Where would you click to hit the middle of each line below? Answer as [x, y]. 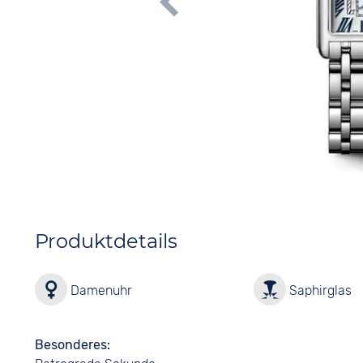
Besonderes [70, 345]
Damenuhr [99, 290]
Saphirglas [319, 290]
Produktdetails [106, 241]
